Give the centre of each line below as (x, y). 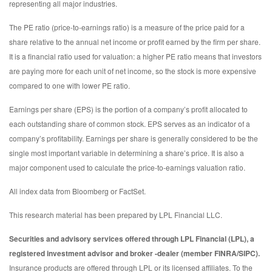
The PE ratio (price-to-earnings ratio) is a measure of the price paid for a (127, 27)
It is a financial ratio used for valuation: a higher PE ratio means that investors (135, 56)
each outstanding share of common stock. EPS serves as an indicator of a (130, 123)
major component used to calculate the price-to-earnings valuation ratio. (127, 167)
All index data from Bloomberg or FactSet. (77, 191)
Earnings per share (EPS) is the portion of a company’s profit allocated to (128, 109)
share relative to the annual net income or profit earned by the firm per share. (135, 41)
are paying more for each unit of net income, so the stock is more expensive (133, 70)
